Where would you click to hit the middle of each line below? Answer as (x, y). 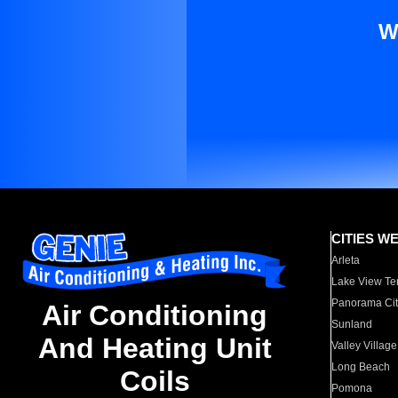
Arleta (346, 260)
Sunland (352, 324)
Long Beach (361, 367)
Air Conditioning (155, 316)
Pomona (352, 388)
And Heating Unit (155, 349)
